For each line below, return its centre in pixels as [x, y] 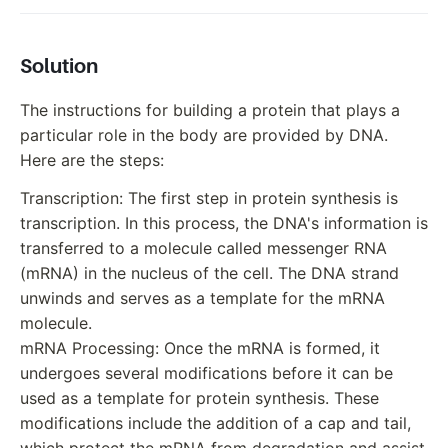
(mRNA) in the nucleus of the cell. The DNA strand [209, 272]
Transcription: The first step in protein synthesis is [209, 197]
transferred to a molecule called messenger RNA [203, 247]
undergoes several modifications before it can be [206, 372]
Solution [59, 66]
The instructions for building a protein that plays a [210, 110]
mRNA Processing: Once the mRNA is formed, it [200, 347]
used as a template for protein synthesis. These [199, 397]
